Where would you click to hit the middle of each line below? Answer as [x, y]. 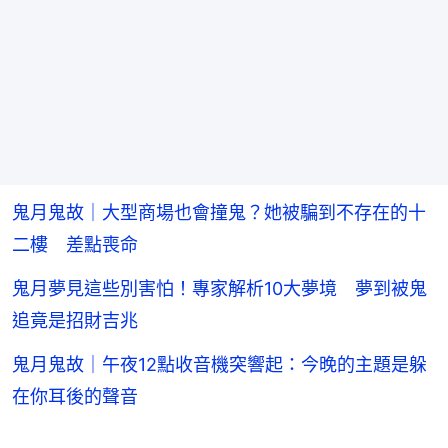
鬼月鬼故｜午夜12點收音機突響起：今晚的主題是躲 [219, 365]
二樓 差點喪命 [75, 245]
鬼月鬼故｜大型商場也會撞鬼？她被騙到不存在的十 [219, 213]
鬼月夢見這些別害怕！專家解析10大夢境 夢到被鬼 [219, 289]
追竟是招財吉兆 [75, 321]
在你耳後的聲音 [75, 397]
